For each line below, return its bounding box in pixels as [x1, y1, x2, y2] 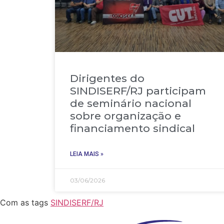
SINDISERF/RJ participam [70, 84, 206, 97]
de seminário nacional [70, 97, 191, 110]
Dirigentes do [70, 72, 144, 85]
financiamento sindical [70, 122, 195, 135]
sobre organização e [70, 109, 181, 122]
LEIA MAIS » [70, 150, 103, 158]
